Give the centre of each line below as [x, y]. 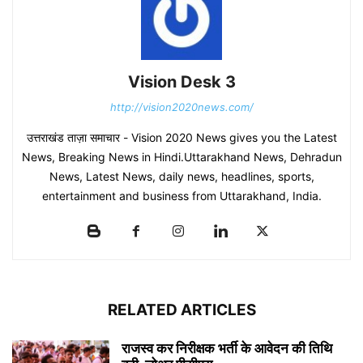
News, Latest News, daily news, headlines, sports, [181, 177]
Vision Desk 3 [181, 82]
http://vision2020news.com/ [181, 107]
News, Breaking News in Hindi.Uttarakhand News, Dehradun [181, 157]
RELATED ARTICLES [181, 310]
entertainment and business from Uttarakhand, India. [181, 196]
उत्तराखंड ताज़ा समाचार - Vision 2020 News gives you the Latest [181, 138]
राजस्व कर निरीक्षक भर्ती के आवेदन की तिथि [227, 349]
